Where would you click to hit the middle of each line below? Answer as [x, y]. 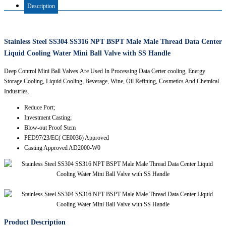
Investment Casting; [48, 118]
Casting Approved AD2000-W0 [62, 148]
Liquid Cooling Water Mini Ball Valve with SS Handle [87, 53]
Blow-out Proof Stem [50, 128]
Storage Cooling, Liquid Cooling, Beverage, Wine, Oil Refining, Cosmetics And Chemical [111, 81]
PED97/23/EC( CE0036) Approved [67, 138]
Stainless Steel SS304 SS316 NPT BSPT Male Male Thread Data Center [113, 42]
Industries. [17, 92]
